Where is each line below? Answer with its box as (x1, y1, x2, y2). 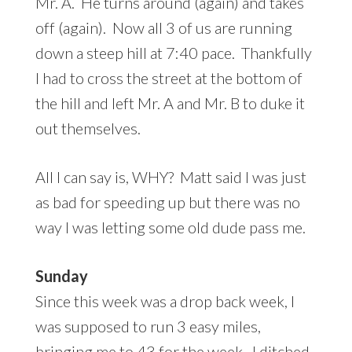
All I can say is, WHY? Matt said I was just (35, 167, 306, 186)
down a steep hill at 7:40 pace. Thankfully (35, 42, 312, 62)
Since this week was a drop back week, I (35, 291, 295, 310)
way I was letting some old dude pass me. (35, 217, 306, 236)
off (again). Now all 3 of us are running (35, 17, 292, 37)
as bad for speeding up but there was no (35, 192, 300, 211)
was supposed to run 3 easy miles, (35, 316, 261, 335)
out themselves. (35, 118, 141, 137)
